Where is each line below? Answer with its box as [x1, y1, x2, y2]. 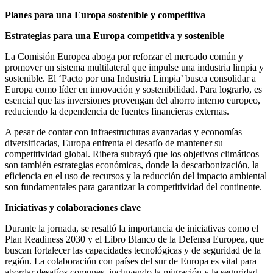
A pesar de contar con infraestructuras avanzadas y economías [5, 126, 242, 137]
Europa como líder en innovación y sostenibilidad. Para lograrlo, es [5, 83, 262, 94]
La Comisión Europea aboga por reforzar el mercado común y [5, 51, 243, 62]
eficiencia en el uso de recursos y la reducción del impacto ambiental [5, 170, 267, 181]
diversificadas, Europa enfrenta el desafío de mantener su [5, 137, 223, 148]
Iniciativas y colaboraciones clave [5, 202, 141, 213]
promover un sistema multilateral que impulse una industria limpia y [5, 62, 264, 73]
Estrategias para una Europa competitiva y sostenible [5, 30, 224, 41]
